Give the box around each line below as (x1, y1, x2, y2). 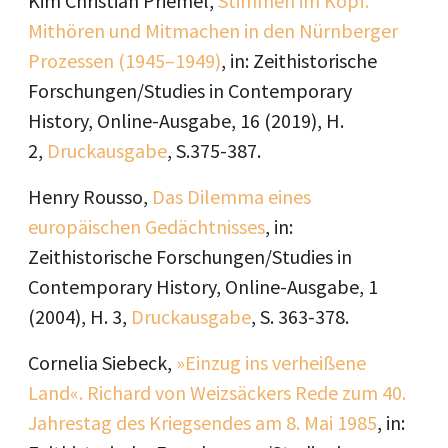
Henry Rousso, (28, 184, 152, 209)
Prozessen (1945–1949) (28, 48, 221, 73)
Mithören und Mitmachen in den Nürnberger (28, 18, 398, 43)
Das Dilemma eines (152, 184, 311, 209)
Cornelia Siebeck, (28, 350, 176, 375)
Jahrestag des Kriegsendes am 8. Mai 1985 (28, 410, 377, 435)
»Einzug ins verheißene (176, 350, 366, 375)
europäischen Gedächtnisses (28, 214, 265, 239)
